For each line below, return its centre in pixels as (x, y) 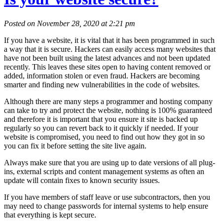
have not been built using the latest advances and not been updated (107, 58)
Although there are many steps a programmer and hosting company (108, 101)
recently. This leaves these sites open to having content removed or (107, 67)
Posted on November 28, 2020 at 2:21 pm (70, 23)
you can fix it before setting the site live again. (75, 146)
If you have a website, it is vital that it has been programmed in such (109, 40)
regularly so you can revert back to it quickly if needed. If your (101, 128)
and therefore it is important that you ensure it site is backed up (101, 119)
